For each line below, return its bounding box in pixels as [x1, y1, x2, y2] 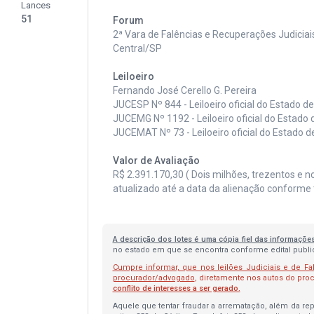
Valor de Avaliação [112, 155, 200, 166]
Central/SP [112, 43, 162, 54]
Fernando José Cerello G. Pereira [112, 85, 257, 96]
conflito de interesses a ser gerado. [112, 284, 240, 293]
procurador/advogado [112, 273, 195, 282]
